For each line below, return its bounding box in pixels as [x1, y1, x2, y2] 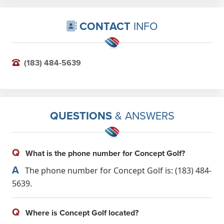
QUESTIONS [49, 107, 112, 123]
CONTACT [79, 18, 131, 34]
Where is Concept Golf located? [23, 206, 138, 218]
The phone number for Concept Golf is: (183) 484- [23, 164, 211, 176]
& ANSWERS [111, 107, 174, 123]
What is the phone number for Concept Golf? [23, 147, 185, 159]
